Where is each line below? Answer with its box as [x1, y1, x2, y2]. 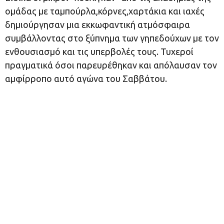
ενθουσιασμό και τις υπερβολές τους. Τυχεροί [5, 46, 193, 56]
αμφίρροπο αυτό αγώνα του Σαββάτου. [5, 73, 167, 83]
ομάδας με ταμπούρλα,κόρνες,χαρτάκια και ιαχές [5, 6, 204, 16]
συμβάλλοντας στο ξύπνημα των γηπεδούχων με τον [5, 33, 219, 43]
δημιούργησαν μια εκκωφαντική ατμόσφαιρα [5, 19, 190, 29]
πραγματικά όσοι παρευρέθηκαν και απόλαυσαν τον [5, 60, 217, 70]
